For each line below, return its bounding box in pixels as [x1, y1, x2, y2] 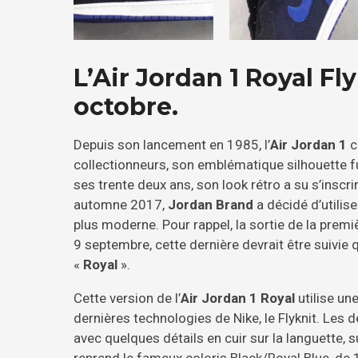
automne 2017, [74, 196, 168, 213]
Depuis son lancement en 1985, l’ [74, 136, 270, 153]
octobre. [74, 91, 178, 121]
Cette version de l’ [74, 289, 181, 306]
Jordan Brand [168, 196, 253, 213]
